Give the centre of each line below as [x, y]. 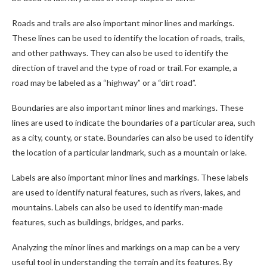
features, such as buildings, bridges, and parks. [98, 222]
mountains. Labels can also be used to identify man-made [117, 207]
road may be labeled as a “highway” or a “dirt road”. [104, 83]
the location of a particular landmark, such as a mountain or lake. [129, 152]
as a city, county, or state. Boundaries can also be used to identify [133, 137]
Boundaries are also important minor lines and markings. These [128, 108]
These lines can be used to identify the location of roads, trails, [128, 38]
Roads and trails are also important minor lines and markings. [123, 23]
